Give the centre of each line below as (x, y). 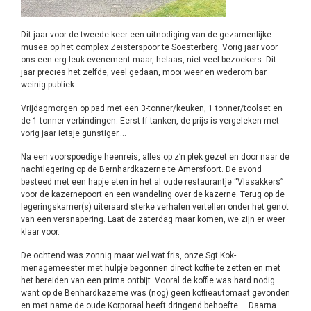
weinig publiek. (49, 85)
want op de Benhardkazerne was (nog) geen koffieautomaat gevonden (155, 293)
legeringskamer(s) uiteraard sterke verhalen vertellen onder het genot (155, 207)
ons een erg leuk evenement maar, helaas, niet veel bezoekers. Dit (149, 60)
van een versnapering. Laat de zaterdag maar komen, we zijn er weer (153, 219)
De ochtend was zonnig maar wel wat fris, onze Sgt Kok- (128, 255)
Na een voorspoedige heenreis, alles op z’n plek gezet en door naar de (155, 157)
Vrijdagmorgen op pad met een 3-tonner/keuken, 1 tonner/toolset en (152, 108)
